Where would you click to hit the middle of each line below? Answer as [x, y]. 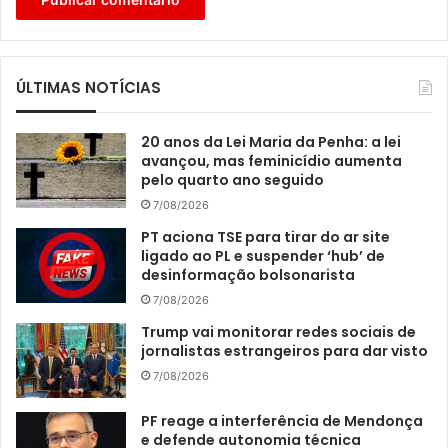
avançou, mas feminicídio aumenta [271, 160]
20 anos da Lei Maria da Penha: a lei [271, 141]
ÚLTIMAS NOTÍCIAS [88, 87]
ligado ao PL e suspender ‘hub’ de [263, 255]
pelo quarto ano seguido [232, 179]
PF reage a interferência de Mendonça [282, 420]
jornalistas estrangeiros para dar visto [284, 350]
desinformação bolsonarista [248, 274]
